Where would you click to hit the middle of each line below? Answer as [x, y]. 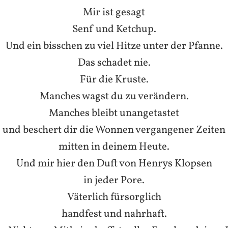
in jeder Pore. [114, 180]
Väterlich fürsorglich [114, 197]
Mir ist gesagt [114, 12]
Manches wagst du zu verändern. [114, 96]
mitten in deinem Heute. [114, 147]
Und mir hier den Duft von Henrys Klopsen [114, 163]
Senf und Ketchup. [114, 29]
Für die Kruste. [114, 79]
